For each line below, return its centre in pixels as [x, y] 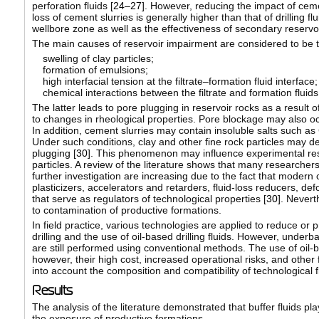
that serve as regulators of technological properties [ [149, 199]
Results [52, 291]
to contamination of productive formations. [126, 210]
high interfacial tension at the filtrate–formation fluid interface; [180, 82]
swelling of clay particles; [98, 59]
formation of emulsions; [95, 70]
